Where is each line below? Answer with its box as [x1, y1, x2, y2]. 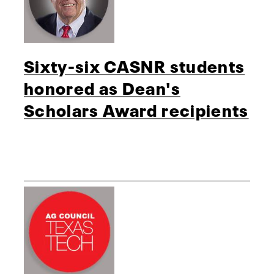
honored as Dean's [24, 75, 180, 100]
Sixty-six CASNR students [24, 53, 245, 78]
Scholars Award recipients [24, 97, 249, 122]
